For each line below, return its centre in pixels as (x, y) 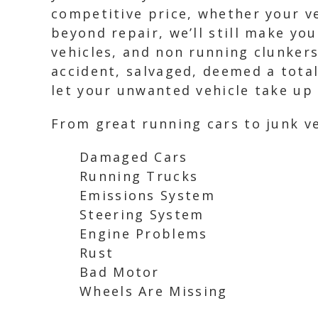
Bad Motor (120, 272)
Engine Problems (144, 234)
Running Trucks (139, 176)
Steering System (142, 214)
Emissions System (147, 195)
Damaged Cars (134, 157)
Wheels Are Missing (154, 291)
